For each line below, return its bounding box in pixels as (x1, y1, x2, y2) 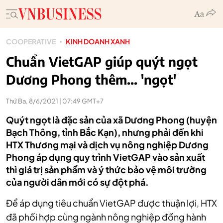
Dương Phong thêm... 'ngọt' (6, 71, 176, 88)
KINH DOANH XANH (66, 37, 130, 46)
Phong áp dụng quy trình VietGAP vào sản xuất (6, 151, 205, 163)
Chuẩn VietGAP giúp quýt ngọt (6, 53, 198, 70)
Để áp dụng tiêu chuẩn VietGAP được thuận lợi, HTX (6, 197, 217, 209)
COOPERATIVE (6, 37, 56, 46)
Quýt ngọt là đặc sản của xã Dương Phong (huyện (6, 114, 217, 125)
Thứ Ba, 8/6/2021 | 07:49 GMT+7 (6, 97, 104, 105)
